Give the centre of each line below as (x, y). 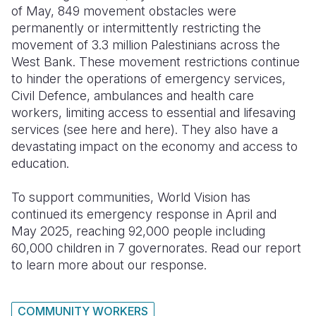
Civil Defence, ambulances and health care (133, 96)
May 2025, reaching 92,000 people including (138, 231)
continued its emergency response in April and (144, 214)
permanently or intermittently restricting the (136, 28)
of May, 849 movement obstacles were (124, 11)
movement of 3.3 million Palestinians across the (146, 45)
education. (42, 163)
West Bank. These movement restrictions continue (156, 62)
